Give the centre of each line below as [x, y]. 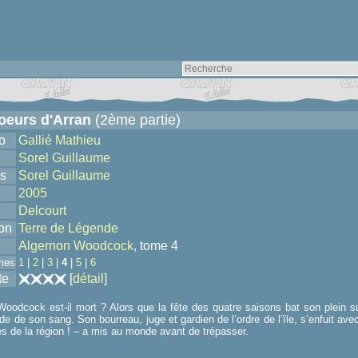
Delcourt [42, 211]
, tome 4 [156, 246]
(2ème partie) [136, 120]
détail [88, 278]
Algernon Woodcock [76, 246]
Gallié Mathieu [60, 140]
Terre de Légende [68, 228]
